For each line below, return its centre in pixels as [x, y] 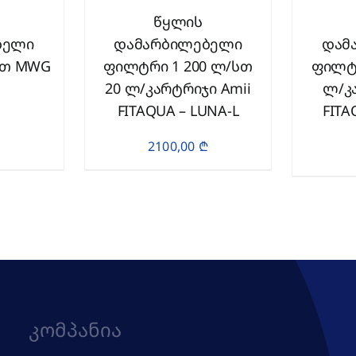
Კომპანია [75, 329]
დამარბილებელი [178, 44]
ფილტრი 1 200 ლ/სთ [178, 66]
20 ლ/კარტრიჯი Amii [178, 88]
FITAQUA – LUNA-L [178, 110]
